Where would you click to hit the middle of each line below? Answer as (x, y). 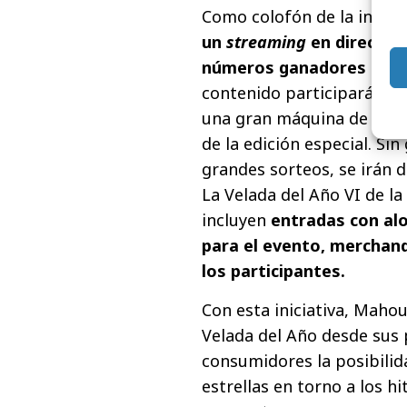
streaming (266, 42)
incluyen (236, 220)
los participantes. (273, 271)
